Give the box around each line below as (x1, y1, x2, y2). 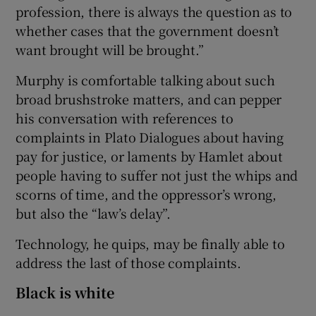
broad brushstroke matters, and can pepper (16, 89, 282, 108)
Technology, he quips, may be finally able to (16, 233, 285, 253)
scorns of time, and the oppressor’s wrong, (16, 184, 277, 203)
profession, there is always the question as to (16, 1, 293, 20)
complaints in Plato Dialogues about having (16, 127, 284, 146)
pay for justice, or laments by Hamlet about (16, 146, 283, 165)
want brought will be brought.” (16, 39, 204, 59)
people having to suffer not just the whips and (16, 165, 298, 184)
